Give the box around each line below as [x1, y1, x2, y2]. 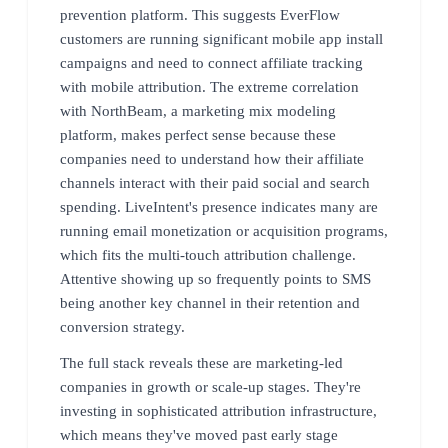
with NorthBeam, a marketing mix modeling [60, 102, 336, 119]
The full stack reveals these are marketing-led [60, 354, 343, 371]
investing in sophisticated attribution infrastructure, [60, 402, 377, 419]
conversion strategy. [60, 318, 185, 335]
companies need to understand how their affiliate [60, 150, 364, 167]
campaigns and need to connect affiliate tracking [60, 54, 363, 71]
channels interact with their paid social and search [60, 174, 370, 191]
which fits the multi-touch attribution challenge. [60, 246, 356, 263]
